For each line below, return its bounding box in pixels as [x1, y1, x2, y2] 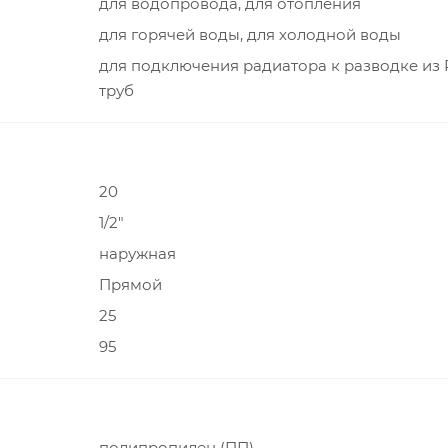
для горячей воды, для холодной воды [99, 25, 401, 45]
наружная [99, 244, 176, 264]
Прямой [99, 275, 162, 295]
